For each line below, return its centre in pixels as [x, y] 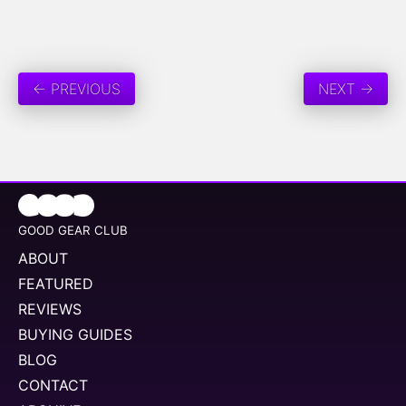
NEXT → [346, 89]
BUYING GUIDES [75, 334]
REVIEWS [50, 309]
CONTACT [53, 385]
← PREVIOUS [77, 89]
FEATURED [56, 283]
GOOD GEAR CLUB [73, 230]
